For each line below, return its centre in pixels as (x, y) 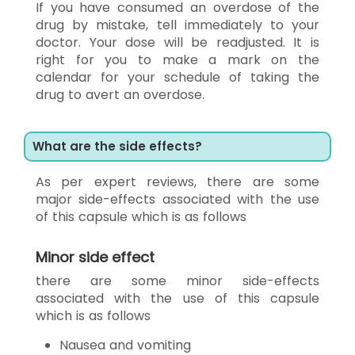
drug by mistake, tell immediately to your (177, 25)
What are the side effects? (117, 146)
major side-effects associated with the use (177, 199)
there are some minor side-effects (177, 281)
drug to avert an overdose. (120, 94)
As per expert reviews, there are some (177, 181)
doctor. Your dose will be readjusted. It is (177, 42)
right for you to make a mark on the (177, 59)
